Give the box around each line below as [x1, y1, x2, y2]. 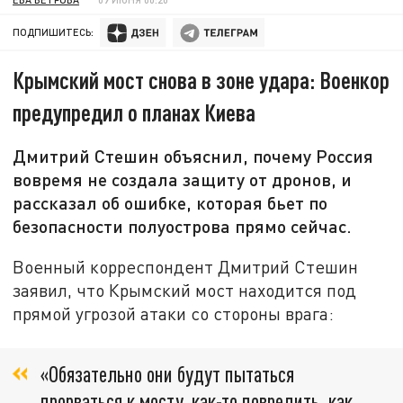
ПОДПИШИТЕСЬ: [13, 26, 94, 39]
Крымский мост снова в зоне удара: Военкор [13, 66, 390, 94]
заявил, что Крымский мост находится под [13, 279, 357, 300]
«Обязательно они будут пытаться [40, 361, 294, 388]
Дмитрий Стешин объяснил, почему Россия [13, 145, 374, 167]
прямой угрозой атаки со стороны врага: [13, 302, 335, 324]
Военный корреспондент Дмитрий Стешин [13, 255, 359, 277]
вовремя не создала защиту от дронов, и [13, 168, 353, 191]
